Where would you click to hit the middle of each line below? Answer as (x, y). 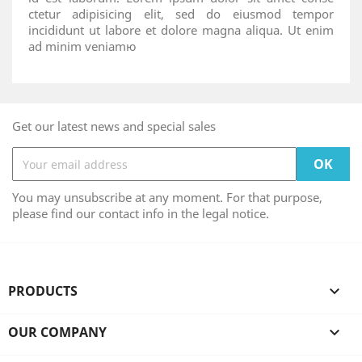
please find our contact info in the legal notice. (141, 213)
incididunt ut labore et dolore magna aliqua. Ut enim (181, 30)
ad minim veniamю (82, 46)
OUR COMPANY (57, 332)
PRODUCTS (43, 291)
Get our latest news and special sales (114, 126)
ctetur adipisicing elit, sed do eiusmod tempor (181, 14)
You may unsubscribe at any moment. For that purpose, (167, 197)
